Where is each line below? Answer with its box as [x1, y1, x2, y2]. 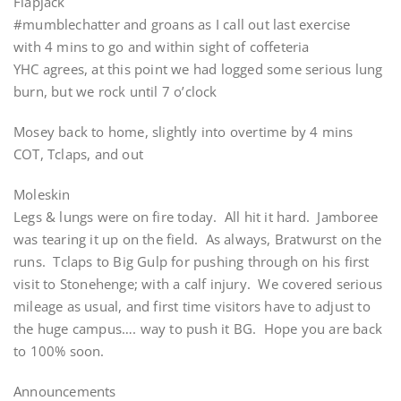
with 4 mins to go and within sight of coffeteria [13, 38, 310, 55]
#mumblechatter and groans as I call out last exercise [13, 15, 351, 33]
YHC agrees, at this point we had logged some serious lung [13, 60, 383, 78]
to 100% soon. [13, 342, 105, 360]
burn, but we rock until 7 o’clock [13, 82, 218, 100]
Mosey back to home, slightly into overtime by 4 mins [13, 123, 354, 141]
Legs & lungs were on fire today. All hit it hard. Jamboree [13, 208, 379, 226]
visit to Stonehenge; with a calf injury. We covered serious [13, 275, 383, 293]
